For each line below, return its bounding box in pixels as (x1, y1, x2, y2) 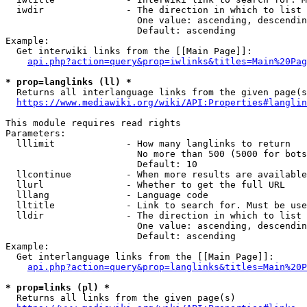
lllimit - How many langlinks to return (5, 138, 291, 149)
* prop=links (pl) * (5, 282, 110, 293)
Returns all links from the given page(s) (5, 293, 236, 303)
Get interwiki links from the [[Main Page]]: (5, 46, 252, 56)
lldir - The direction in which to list (5, 210, 302, 221)
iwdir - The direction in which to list (5, 5, 302, 15)
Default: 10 (5, 159, 197, 169)
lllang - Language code (5, 190, 208, 200)
